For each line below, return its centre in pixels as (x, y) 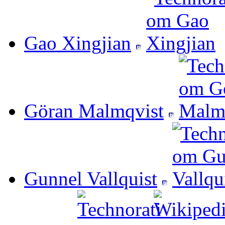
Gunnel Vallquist (91, 179)
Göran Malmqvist (94, 111)
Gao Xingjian (78, 43)
